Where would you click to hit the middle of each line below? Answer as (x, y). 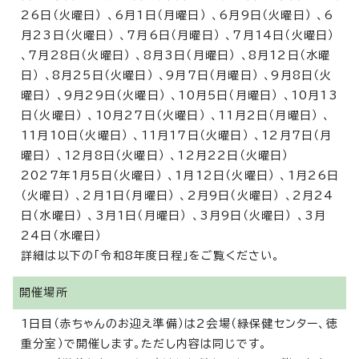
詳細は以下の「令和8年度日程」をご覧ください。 (151, 256)
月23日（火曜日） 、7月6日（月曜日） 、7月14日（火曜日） (178, 36)
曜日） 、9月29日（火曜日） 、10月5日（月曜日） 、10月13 (179, 96)
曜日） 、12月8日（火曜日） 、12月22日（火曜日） (155, 156)
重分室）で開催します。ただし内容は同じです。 (144, 344)
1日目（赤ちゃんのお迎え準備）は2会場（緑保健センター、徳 (179, 324)
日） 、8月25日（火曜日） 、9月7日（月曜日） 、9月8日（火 (177, 76)
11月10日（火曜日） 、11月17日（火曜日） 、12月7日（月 (177, 136)
